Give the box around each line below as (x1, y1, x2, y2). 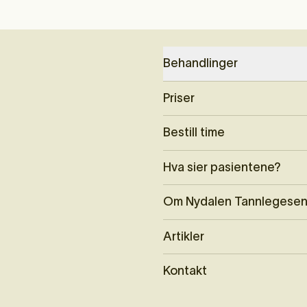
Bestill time (162, 125, 225, 140)
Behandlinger (162, 56, 238, 71)
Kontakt (162, 264, 207, 278)
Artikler (162, 229, 204, 243)
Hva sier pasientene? (162, 160, 281, 174)
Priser (162, 90, 195, 105)
